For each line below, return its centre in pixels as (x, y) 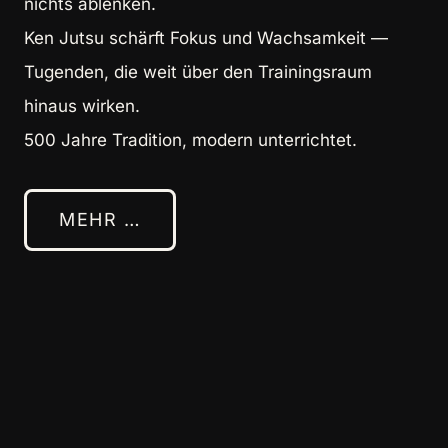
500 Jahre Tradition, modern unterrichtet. (190, 139)
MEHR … (100, 219)
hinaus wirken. (82, 105)
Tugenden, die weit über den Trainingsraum (198, 71)
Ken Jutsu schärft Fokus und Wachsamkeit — (206, 37)
